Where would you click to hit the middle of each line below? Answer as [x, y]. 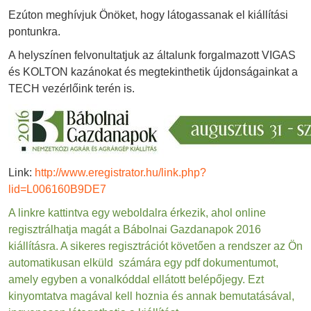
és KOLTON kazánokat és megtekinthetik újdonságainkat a [153, 72]
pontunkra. [34, 32]
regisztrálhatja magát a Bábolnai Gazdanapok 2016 [135, 230]
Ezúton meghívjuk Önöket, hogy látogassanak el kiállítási [148, 15]
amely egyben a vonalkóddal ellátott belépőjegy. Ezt [136, 280]
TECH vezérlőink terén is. [72, 89]
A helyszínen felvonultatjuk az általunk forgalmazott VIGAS [152, 56]
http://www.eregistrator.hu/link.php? [120, 173]
